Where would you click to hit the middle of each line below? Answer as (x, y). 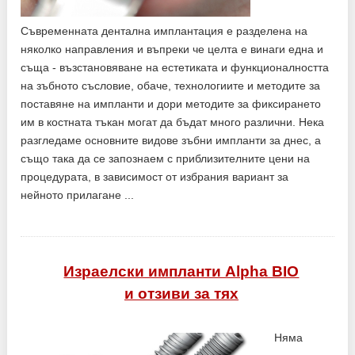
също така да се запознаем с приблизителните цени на (166, 158)
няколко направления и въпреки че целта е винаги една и (172, 49)
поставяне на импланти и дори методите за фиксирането (171, 103)
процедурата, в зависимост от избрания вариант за (155, 176)
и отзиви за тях (181, 293)
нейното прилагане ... (78, 195)
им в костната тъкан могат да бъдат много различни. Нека (173, 122)
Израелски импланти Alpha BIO (181, 271)
